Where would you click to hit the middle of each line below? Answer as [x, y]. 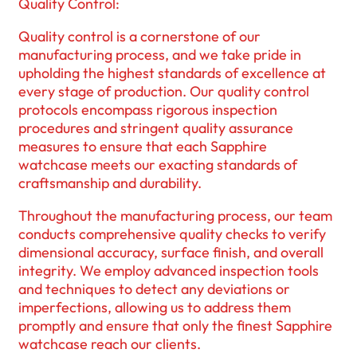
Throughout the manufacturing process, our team [175, 215]
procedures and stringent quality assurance [156, 127]
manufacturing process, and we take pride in [160, 54]
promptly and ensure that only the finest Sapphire [175, 325]
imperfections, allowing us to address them [155, 307]
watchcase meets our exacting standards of [158, 164]
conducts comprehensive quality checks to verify [172, 233]
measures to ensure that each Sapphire [143, 146]
